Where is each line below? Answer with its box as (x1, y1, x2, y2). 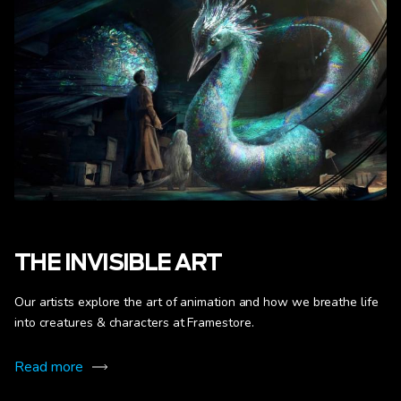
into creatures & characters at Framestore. (14, 314, 254, 331)
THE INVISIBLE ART (14, 253, 222, 275)
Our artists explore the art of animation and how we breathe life (14, 294, 379, 311)
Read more (14, 357, 83, 377)
